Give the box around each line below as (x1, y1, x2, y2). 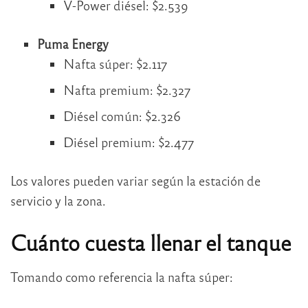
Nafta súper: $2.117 (63, 56, 168, 72)
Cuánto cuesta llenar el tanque (10, 228, 291, 256)
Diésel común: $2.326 (63, 108, 181, 124)
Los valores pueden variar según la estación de (10, 173, 261, 189)
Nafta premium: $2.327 (63, 82, 191, 98)
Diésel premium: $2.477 (63, 134, 195, 151)
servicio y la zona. (10, 192, 106, 209)
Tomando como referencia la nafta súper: (10, 269, 233, 285)
